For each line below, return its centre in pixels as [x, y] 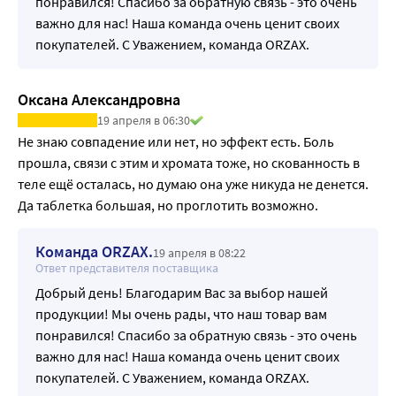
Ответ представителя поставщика [127, 267]
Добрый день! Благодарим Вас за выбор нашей [182, 292]
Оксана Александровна [99, 99]
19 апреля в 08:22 [199, 252]
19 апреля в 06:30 [144, 120]
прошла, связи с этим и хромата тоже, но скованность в [189, 162]
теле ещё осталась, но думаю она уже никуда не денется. [193, 183]
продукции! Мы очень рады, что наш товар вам [181, 313]
